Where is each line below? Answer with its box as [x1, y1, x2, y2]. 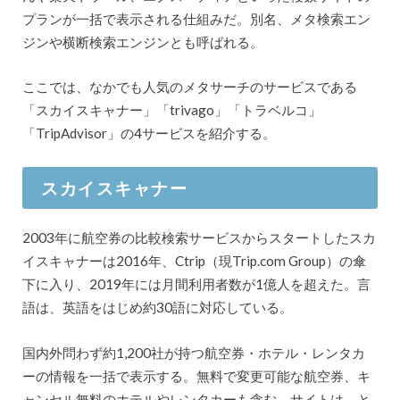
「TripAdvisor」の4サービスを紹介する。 [21, 125, 276, 142]
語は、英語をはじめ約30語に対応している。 [21, 299, 293, 316]
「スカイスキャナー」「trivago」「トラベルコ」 [21, 102, 321, 119]
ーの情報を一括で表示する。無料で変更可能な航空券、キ [21, 367, 371, 384]
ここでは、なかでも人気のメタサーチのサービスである [21, 79, 357, 96]
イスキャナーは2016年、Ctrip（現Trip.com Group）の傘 [21, 253, 366, 270]
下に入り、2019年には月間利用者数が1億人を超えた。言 [21, 276, 371, 293]
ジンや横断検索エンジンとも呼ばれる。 [21, 33, 263, 50]
